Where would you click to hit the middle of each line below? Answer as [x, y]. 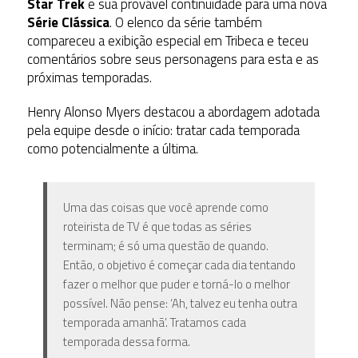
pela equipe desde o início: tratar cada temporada [163, 130]
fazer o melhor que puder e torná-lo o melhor [176, 284]
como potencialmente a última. [112, 148]
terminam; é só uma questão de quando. [165, 245]
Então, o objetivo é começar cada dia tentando [179, 265]
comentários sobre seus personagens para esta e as [173, 59]
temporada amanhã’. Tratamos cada [154, 322]
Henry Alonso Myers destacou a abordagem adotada [173, 111]
